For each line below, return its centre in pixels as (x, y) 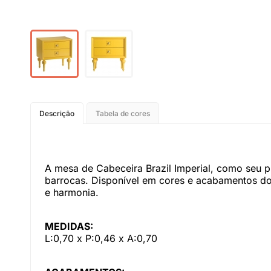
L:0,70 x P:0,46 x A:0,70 (101, 238)
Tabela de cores (123, 113)
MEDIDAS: (69, 226)
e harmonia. (72, 192)
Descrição (57, 113)
